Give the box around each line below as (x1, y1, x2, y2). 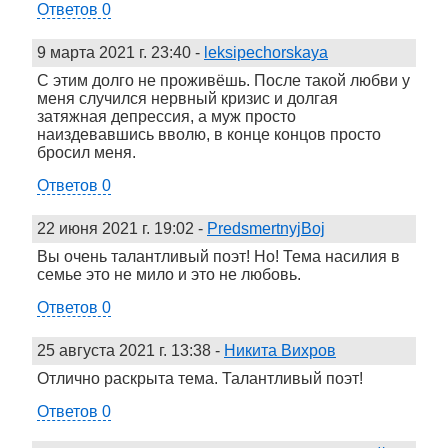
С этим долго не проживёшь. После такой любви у (37, 71, 410, 89)
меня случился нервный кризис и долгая (37, 89, 338, 107)
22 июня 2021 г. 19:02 (37, 219, 194, 237)
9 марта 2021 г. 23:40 (37, 43, 191, 61)
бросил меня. (37, 143, 136, 161)
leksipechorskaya (204, 43, 328, 61)
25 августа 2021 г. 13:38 (37, 341, 211, 359)
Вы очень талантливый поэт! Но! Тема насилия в (37, 247, 400, 265)
